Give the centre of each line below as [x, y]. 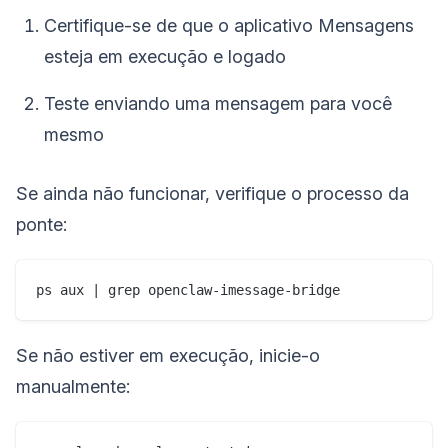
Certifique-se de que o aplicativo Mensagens [229, 25]
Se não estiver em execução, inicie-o [168, 355]
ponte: [41, 224]
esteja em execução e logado [165, 56]
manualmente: [73, 386]
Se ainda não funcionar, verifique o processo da [212, 193]
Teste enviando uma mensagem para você [218, 103]
